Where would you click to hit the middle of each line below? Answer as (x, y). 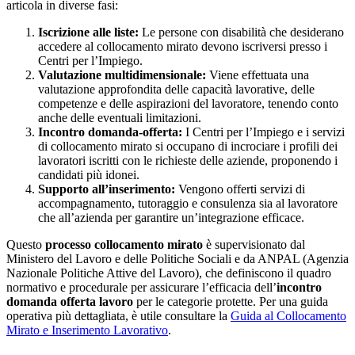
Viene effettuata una (258, 74)
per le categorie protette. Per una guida (231, 301)
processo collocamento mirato (124, 244)
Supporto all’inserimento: (107, 189)
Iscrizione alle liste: (88, 32)
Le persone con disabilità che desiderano (241, 32)
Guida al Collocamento (288, 315)
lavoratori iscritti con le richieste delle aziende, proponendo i (188, 160)
